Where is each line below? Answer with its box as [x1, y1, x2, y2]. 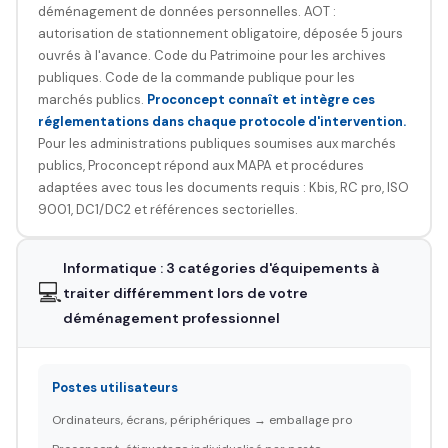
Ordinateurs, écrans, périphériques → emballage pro [51, 411, 352, 428]
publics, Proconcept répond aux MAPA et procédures [37, 156, 364, 174]
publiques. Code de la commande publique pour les [37, 68, 355, 86]
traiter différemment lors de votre [62, 283, 308, 302]
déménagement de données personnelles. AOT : [37, 2, 336, 20]
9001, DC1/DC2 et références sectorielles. [37, 200, 298, 218]
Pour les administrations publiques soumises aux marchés [37, 134, 396, 152]
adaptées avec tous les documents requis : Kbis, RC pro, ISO [37, 178, 409, 196]
